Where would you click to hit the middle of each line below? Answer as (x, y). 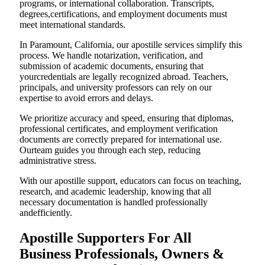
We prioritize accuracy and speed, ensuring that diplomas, (127, 118)
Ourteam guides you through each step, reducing (110, 150)
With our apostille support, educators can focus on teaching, (130, 180)
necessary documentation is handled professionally (114, 202)
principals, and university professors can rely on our (116, 87)
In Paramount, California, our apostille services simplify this (131, 44)
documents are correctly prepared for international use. (121, 139)
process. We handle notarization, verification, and (111, 55)
